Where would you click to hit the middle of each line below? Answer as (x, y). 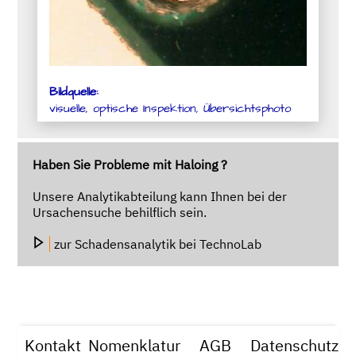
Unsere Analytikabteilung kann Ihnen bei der (159, 196)
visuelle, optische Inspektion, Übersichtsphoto (170, 108)
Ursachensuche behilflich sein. (119, 212)
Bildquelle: (74, 91)
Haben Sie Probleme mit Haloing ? (130, 164)
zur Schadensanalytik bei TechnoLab (157, 244)
